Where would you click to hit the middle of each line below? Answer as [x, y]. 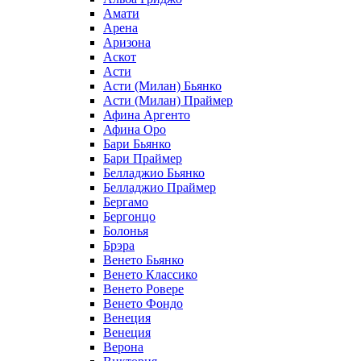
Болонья [126, 230]
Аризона [127, 42]
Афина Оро [135, 129]
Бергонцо [129, 216]
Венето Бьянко [143, 259]
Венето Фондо [143, 303]
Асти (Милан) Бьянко [162, 85]
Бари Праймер [143, 158]
